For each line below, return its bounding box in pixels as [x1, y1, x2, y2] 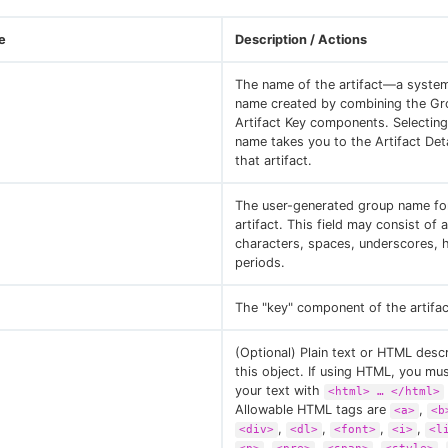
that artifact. [235, 153, 312, 168]
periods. [235, 255, 285, 270]
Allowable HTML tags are [235, 402, 390, 417]
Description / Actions [235, 32, 367, 47]
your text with [235, 383, 324, 398]
